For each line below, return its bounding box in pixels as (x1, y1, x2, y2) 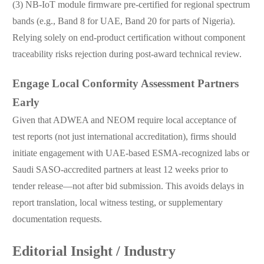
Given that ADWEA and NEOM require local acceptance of (12, 115, 236, 126)
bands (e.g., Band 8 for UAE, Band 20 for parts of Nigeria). (12, 16, 235, 27)
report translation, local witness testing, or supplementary (12, 198, 223, 209)
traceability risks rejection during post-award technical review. (12, 49, 242, 60)
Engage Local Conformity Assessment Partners (12, 78, 239, 91)
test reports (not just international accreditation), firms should (12, 132, 236, 143)
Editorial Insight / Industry (12, 245, 176, 260)
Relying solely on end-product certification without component (12, 33, 245, 44)
